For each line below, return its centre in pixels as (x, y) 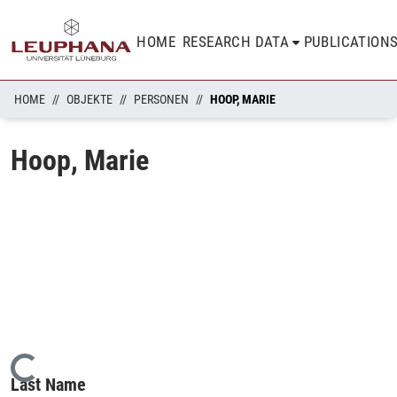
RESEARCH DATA (236, 42)
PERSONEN (161, 99)
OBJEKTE (90, 99)
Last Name (48, 384)
